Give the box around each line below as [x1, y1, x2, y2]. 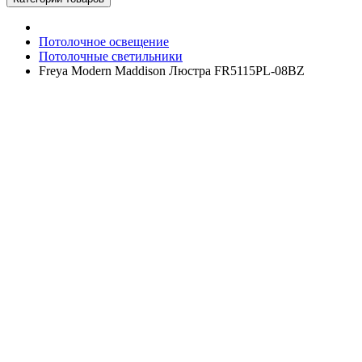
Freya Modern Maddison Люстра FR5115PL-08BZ [39, 64, 305, 78]
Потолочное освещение [39, 35, 169, 48]
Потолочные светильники [39, 49, 183, 63]
